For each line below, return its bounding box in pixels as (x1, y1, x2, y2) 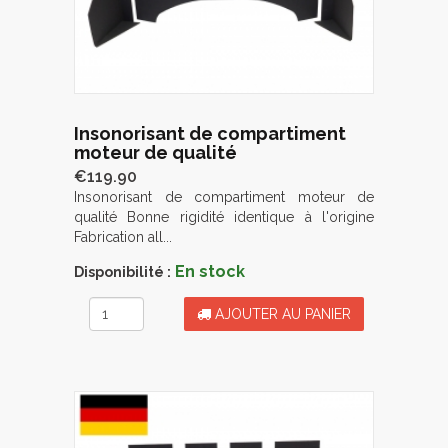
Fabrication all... (74, 228, 172, 245)
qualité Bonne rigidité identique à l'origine (74, 208, 374, 225)
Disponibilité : (74, 263, 171, 280)
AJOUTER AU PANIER (211, 305, 351, 322)
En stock (175, 261, 245, 281)
